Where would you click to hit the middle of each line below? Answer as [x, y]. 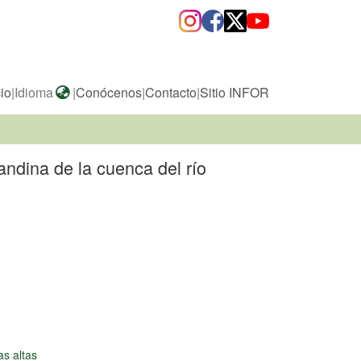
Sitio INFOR [234, 92]
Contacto [171, 92]
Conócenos [109, 92]
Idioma [34, 92]
